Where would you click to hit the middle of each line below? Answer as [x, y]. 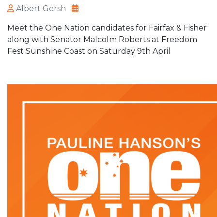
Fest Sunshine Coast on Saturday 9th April [89, 51]
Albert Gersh [41, 8]
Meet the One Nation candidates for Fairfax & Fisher [107, 28]
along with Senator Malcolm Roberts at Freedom [102, 39]
